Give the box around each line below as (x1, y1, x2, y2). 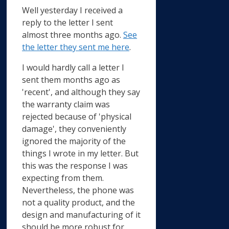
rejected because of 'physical (22, 110, 131, 122)
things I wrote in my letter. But (22, 147, 139, 159)
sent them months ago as (22, 74, 120, 85)
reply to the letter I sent (22, 16, 113, 28)
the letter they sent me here (22, 41, 129, 53)
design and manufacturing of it (22, 209, 141, 220)
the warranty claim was (22, 98, 110, 110)
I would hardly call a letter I (22, 61, 124, 73)
